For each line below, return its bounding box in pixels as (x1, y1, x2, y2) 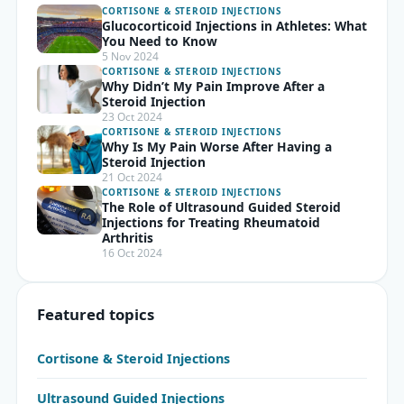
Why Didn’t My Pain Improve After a (102, 77, 325, 95)
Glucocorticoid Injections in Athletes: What (102, 16, 367, 34)
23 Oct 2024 (102, 109, 162, 124)
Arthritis (102, 228, 153, 246)
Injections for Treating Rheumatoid (102, 213, 320, 231)
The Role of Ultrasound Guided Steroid (102, 197, 341, 216)
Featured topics (37, 303, 154, 325)
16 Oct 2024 (102, 245, 162, 260)
